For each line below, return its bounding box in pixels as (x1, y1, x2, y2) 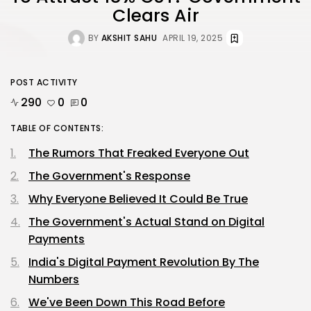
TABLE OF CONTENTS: (10, 121, 103, 134)
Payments (28, 230, 85, 247)
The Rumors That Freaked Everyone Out (28, 144, 249, 161)
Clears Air (112, 3, 199, 28)
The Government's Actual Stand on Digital (28, 213, 264, 230)
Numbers (28, 271, 79, 287)
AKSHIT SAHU (101, 31, 158, 44)
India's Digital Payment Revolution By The (28, 253, 259, 270)
